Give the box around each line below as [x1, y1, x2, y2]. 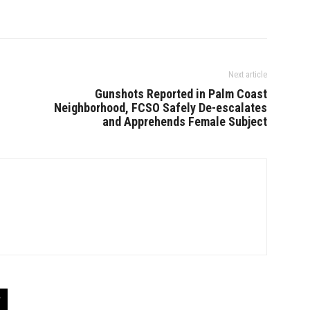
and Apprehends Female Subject [102, 114, 267, 129]
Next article [228, 70, 267, 80]
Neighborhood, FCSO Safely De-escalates [54, 100, 267, 115]
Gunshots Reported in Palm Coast [95, 86, 267, 101]
